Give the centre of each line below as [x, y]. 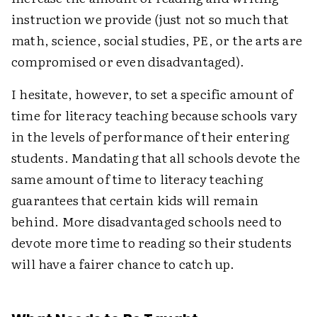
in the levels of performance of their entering [151, 136]
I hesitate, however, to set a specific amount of [152, 93]
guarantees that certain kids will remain [135, 200]
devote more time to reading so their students [152, 242]
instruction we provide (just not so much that [150, 18]
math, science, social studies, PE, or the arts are [157, 40]
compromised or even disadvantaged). [128, 61]
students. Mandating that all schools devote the [156, 157]
